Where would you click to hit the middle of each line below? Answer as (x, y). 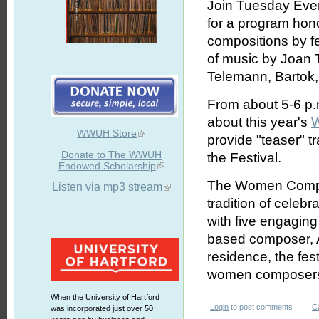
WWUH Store (107, 133)
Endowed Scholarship (107, 166)
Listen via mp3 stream (107, 187)
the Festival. (245, 158)
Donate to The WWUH (111, 155)
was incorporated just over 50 (101, 308)
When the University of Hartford (105, 297)
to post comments (261, 307)
